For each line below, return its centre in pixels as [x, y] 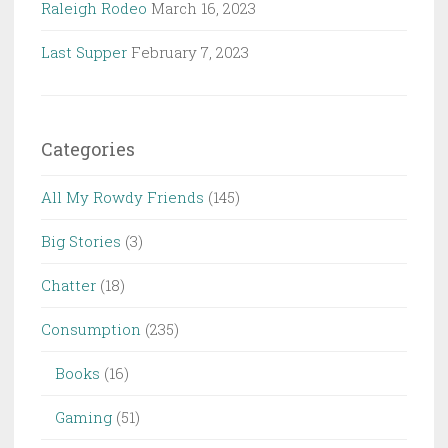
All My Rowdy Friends [122, 197]
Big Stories [81, 241]
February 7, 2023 [190, 52]
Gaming [83, 417]
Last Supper [84, 52]
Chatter [68, 285]
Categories [88, 149]
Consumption [91, 329]
